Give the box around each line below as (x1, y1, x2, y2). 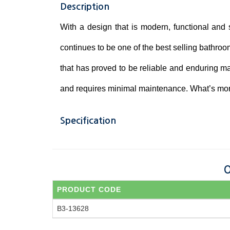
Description (60, 2, 109, 12)
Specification (60, 116, 116, 126)
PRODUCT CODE (57, 185, 121, 194)
